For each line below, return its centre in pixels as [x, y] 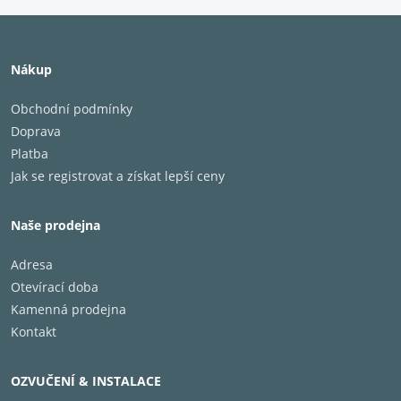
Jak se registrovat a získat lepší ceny [118, 176]
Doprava [36, 131]
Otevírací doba [55, 287]
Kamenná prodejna [68, 309]
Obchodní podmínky [72, 109]
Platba [30, 154]
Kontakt [34, 332]
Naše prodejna [55, 225]
